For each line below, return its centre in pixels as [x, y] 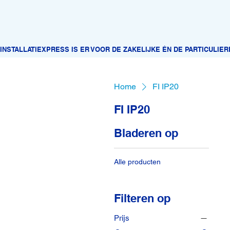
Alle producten [137, 161]
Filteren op [142, 198]
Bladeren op [146, 133]
